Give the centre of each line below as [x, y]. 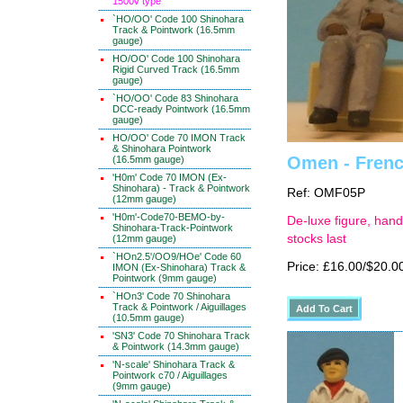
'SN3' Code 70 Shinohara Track [181, 336]
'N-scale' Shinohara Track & [174, 364]
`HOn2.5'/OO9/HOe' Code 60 [177, 256]
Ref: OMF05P [326, 193]
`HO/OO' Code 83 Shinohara [175, 98]
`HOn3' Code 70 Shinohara [171, 296]
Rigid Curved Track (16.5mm [176, 69]
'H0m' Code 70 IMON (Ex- [170, 177]
